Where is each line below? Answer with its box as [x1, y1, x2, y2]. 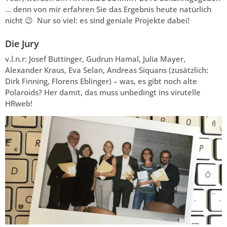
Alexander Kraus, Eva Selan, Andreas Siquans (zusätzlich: [5, 64, 208, 75]
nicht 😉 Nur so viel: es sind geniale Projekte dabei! [5, 15, 190, 25]
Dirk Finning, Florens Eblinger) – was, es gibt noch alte [5, 75, 197, 86]
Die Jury [5, 37, 39, 50]
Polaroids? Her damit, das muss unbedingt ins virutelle [5, 87, 201, 97]
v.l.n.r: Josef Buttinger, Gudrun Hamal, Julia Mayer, [5, 53, 185, 64]
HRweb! [5, 98, 32, 108]
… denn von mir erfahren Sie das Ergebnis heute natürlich [5, 4, 211, 14]
